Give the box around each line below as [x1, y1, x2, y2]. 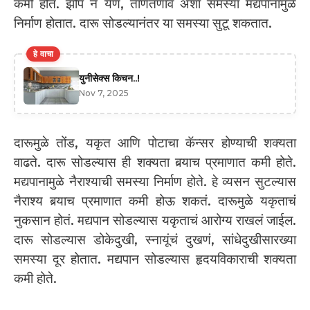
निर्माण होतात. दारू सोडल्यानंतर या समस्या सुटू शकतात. [14, 15, 272, 32]
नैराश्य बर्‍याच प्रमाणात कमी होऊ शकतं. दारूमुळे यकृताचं [14, 193, 296, 210]
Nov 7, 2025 [79, 87, 129, 98]
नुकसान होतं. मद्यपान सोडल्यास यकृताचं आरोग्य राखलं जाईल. [14, 212, 296, 229]
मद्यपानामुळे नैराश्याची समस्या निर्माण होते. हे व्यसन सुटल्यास [14, 174, 296, 190]
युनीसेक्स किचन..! [79, 71, 140, 84]
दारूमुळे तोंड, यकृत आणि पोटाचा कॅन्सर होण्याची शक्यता [14, 135, 296, 152]
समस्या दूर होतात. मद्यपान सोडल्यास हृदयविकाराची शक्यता [14, 251, 296, 268]
